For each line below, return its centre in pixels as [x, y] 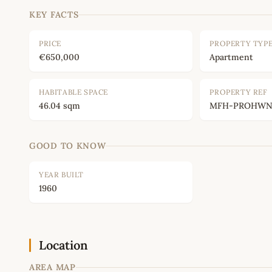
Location [63, 245]
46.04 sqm [59, 106]
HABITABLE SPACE [73, 92]
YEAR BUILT [61, 175]
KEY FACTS [54, 15]
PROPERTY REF [239, 92]
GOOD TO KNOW [68, 146]
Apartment [232, 57]
